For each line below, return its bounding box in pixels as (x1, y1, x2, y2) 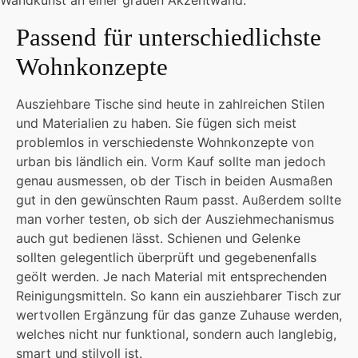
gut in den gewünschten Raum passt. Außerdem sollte (16, 192, 341, 208)
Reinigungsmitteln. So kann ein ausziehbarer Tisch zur (16, 288, 341, 304)
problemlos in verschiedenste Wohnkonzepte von (16, 134, 314, 150)
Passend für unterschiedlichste (16, 23, 321, 51)
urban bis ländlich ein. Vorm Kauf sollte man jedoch (16, 153, 325, 169)
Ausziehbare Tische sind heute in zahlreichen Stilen (16, 96, 324, 112)
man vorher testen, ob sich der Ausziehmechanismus (16, 211, 334, 227)
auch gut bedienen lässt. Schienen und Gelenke (16, 230, 300, 246)
